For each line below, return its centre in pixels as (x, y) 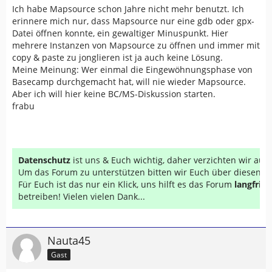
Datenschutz (44, 160)
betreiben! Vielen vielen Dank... (82, 196)
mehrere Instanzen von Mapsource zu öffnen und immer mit (136, 45)
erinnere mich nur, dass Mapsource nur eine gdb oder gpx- (133, 21)
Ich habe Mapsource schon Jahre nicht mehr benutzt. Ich (128, 9)
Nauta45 (69, 240)
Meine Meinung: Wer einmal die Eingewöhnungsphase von (132, 70)
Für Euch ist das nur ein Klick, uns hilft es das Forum (126, 184)
